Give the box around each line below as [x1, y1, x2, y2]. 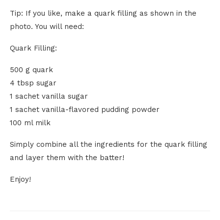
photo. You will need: [10, 22, 84, 31]
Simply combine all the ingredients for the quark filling [10, 140, 207, 149]
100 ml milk [10, 118, 51, 127]
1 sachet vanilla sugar [10, 92, 88, 101]
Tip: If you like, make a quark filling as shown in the [10, 9, 196, 18]
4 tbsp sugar [10, 79, 56, 87]
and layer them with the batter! [10, 153, 124, 162]
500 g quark [10, 65, 53, 74]
